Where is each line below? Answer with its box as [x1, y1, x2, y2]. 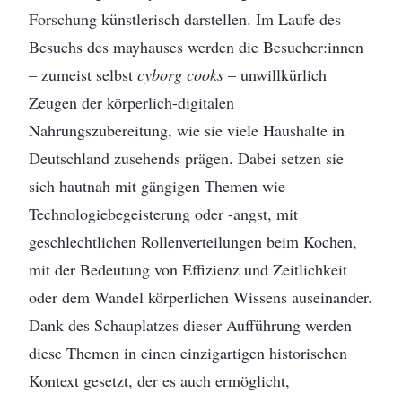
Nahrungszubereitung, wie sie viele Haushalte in [29, 119, 345, 142]
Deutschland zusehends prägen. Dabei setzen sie [29, 147, 345, 170]
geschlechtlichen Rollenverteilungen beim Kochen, [29, 231, 358, 253]
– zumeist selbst [29, 64, 138, 86]
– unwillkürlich [223, 64, 328, 86]
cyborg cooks [137, 64, 224, 86]
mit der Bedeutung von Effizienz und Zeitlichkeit [29, 258, 348, 281]
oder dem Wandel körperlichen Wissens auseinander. [29, 286, 373, 309]
